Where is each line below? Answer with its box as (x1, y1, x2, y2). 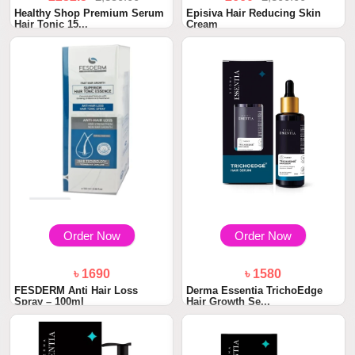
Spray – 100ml (14, 295, 85, 307)
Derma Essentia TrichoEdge (186, 284, 323, 296)
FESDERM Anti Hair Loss (14, 284, 139, 296)
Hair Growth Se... (186, 295, 270, 307)
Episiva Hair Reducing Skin (186, 6, 321, 19)
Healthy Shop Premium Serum (14, 6, 165, 19)
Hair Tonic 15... (14, 17, 89, 30)
